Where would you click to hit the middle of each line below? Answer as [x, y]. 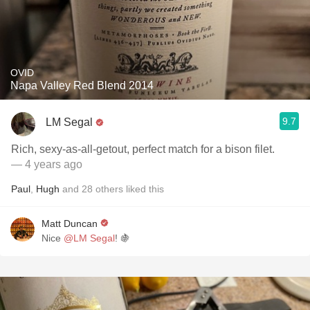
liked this [144, 189]
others [109, 189]
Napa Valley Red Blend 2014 [82, 85]
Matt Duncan [70, 224]
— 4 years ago [47, 164]
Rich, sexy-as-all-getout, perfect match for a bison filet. [143, 149]
